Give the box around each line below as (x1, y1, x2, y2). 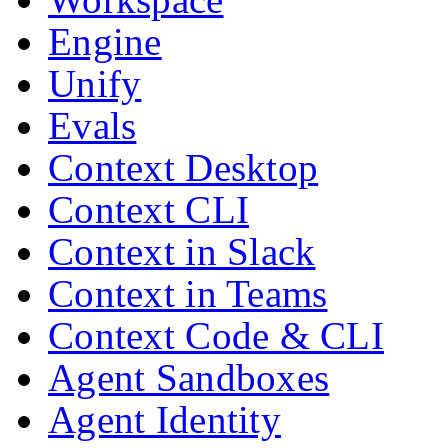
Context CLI (48, 187, 250, 231)
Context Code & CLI (48, 313, 385, 357)
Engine (48, 19, 162, 63)
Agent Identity (48, 397, 281, 441)
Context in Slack (48, 229, 316, 273)
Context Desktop (48, 145, 319, 189)
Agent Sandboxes (48, 355, 330, 399)
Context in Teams (48, 271, 328, 315)
